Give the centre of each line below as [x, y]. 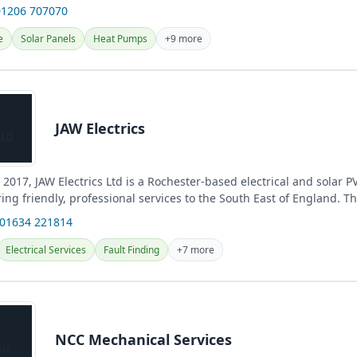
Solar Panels [48, 39]
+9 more [184, 39]
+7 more [196, 250]
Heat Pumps [120, 39]
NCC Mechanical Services [143, 339]
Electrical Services [46, 250]
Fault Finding [131, 250]
